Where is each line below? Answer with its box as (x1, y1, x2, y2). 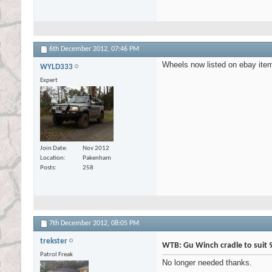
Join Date (40, 145, 66, 152)
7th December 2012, (49, 220, 111, 228)
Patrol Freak (40, 251, 73, 259)
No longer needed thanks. (162, 258, 252, 268)
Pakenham (83, 155, 111, 162)
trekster (40, 237, 67, 246)
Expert (40, 76, 58, 84)
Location (40, 155, 64, 162)
